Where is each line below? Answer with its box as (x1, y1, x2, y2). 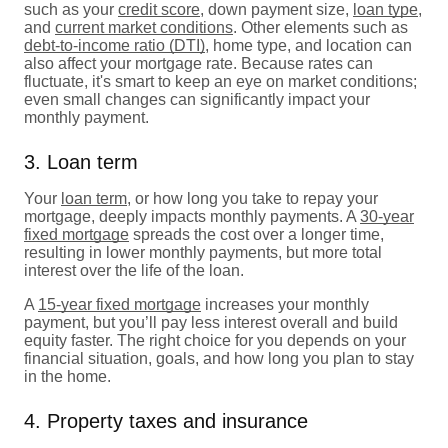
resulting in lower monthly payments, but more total (24, 243, 382, 261)
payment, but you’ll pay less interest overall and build (24, 313, 398, 331)
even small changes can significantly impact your (24, 90, 370, 108)
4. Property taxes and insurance (24, 409, 308, 432)
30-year (360, 207, 414, 225)
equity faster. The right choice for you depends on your (24, 331, 406, 349)
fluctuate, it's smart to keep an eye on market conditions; (24, 72, 417, 90)
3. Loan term (24, 150, 138, 173)
